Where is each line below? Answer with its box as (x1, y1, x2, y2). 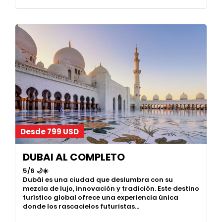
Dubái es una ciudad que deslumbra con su (23, 174, 173, 184)
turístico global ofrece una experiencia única (23, 192, 178, 202)
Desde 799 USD (20, 126, 79, 137)
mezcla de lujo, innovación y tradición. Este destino (23, 183, 199, 193)
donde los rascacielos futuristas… (23, 201, 139, 211)
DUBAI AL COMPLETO (23, 150, 125, 165)
